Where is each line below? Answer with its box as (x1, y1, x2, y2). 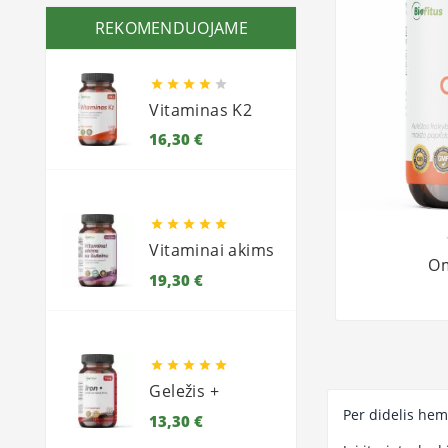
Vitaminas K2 (149, 98, 253, 121)
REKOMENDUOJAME (94, 16, 248, 39)
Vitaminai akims (149, 239, 275, 262)
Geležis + (149, 380, 220, 403)
